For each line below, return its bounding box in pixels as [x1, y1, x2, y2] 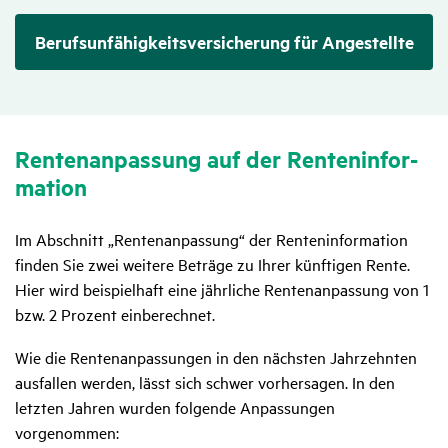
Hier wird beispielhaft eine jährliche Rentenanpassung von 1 [15, 278, 429, 301]
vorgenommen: [15, 421, 119, 444]
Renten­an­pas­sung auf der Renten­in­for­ [15, 144, 418, 175]
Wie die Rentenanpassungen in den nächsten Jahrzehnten [15, 346, 417, 369]
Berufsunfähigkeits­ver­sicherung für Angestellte [34, 30, 414, 55]
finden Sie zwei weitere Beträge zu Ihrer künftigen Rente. [15, 253, 410, 276]
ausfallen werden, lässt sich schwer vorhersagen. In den [15, 371, 395, 394]
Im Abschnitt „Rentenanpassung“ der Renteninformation [15, 228, 408, 251]
